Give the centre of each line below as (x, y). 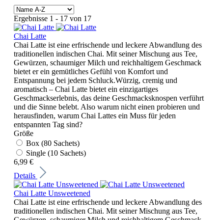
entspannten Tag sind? (48, 124)
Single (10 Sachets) (56, 153)
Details (26, 175)
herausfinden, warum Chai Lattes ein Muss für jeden (95, 115)
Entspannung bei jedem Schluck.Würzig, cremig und (96, 80)
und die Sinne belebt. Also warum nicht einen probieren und (107, 107)
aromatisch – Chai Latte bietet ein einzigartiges (86, 89)
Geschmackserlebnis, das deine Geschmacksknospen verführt (109, 98)
